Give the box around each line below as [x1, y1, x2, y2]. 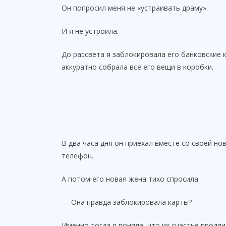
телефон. [62, 150, 93, 160]
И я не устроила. [62, 26, 119, 36]
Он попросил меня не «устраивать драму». [62, 3, 208, 13]
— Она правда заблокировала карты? [62, 197, 192, 207]
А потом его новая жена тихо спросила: [62, 174, 200, 184]
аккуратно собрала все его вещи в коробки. [62, 62, 213, 72]
